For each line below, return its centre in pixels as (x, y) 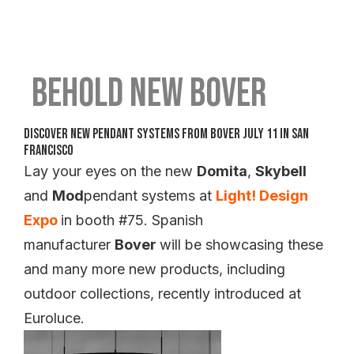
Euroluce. (54, 318)
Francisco (49, 151)
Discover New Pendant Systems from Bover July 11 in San (166, 134)
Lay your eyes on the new (110, 171)
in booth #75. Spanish (132, 220)
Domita (222, 171)
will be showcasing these (241, 245)
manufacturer (69, 245)
